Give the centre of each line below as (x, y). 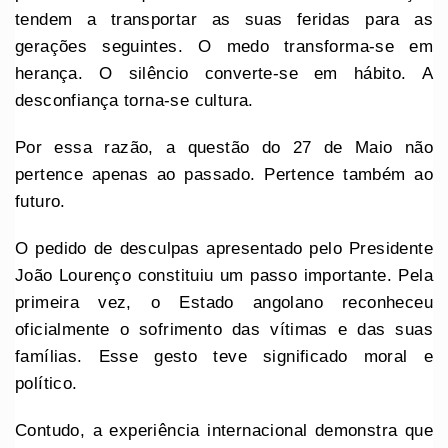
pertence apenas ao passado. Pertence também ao (224, 174)
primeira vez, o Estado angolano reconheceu (224, 302)
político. (46, 383)
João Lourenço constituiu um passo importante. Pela (224, 275)
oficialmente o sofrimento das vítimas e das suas (224, 329)
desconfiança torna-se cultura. (134, 100)
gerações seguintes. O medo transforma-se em (224, 46)
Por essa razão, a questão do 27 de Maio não (224, 147)
